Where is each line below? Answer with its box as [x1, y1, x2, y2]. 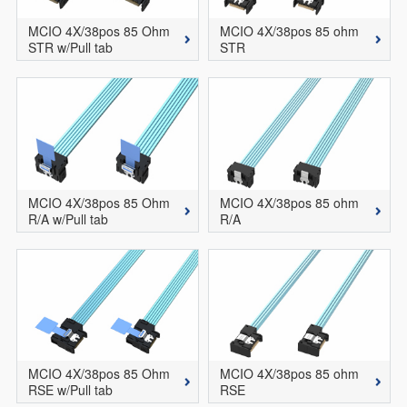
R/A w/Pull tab [27, 209, 108, 228]
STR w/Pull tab [27, 38, 113, 57]
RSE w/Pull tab [27, 381, 113, 400]
